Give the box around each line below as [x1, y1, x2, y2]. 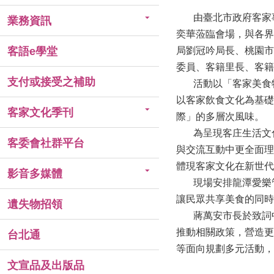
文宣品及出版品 [7, 259, 84, 272]
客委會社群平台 [7, 137, 84, 149]
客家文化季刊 [7, 106, 73, 119]
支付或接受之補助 [7, 76, 95, 88]
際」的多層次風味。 [176, 111, 264, 122]
